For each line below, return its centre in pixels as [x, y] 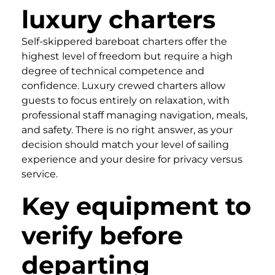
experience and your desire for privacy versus [132, 159]
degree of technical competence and [113, 71]
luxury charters [118, 19]
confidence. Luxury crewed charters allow [123, 85]
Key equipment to [136, 206]
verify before [102, 235]
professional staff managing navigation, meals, [134, 115]
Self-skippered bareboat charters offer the [124, 41]
